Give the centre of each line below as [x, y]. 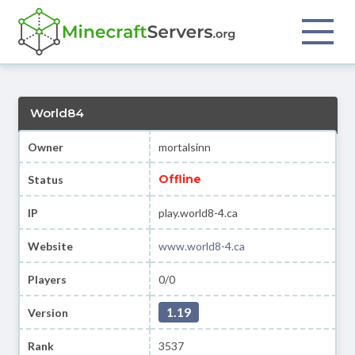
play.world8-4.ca [198, 212]
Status [45, 179]
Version [48, 312]
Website [50, 246]
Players [47, 279]
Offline [180, 179]
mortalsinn [185, 147]
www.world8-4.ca [202, 246]
